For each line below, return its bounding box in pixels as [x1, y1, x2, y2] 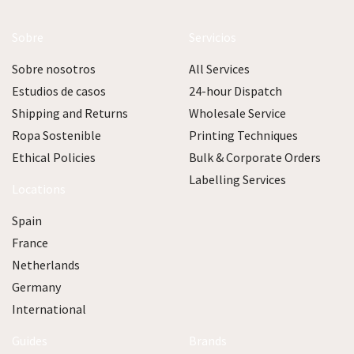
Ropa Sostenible [12, 127, 101, 144]
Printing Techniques [189, 127, 298, 144]
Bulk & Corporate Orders [189, 149, 321, 166]
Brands [189, 333, 227, 349]
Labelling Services [189, 171, 286, 188]
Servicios [189, 29, 236, 46]
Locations [12, 181, 66, 198]
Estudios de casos [12, 83, 106, 100]
